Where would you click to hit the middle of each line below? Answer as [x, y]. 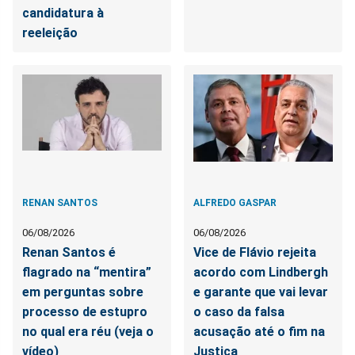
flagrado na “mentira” [87, 272]
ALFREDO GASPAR [235, 202]
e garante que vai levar [261, 292]
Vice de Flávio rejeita [255, 252]
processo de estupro [85, 311]
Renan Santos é [69, 252]
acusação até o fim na [260, 331]
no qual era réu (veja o [88, 331]
